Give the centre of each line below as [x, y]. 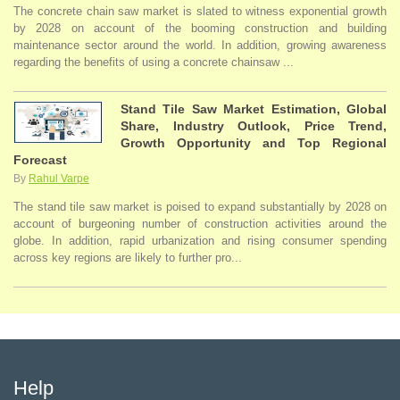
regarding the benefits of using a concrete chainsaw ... [154, 62]
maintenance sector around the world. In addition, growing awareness [200, 46]
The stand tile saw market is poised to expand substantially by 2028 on [200, 207]
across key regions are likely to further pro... [128, 258]
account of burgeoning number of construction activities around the [200, 224]
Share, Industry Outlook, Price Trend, [254, 126]
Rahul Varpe [59, 179]
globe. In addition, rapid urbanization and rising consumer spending [200, 241]
